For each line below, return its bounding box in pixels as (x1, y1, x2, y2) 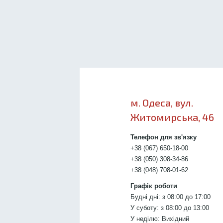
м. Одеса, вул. (130, 96, 193, 109)
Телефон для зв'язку (130, 133, 197, 141)
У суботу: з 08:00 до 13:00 (130, 204, 209, 212)
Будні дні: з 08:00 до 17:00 (130, 193, 211, 201)
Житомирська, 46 (130, 111, 214, 123)
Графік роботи (130, 182, 177, 190)
